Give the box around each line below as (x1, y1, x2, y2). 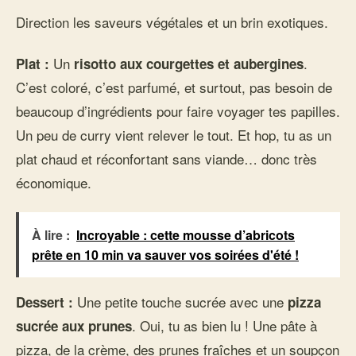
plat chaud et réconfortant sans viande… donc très (16, 149, 317, 168)
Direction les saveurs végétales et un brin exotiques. (16, 12, 328, 32)
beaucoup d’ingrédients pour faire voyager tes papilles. (16, 101, 340, 121)
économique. (16, 172, 91, 192)
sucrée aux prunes (16, 316, 132, 335)
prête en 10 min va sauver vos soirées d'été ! (32, 246, 299, 264)
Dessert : (16, 292, 73, 311)
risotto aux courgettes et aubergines (74, 54, 304, 73)
